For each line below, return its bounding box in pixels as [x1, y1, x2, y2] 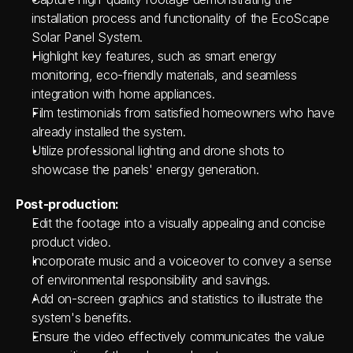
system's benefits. [32, 310, 132, 325]
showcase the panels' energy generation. [32, 162, 259, 177]
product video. [32, 234, 111, 250]
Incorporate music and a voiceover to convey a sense [32, 253, 332, 269]
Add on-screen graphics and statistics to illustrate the [32, 291, 323, 307]
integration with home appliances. [32, 86, 215, 102]
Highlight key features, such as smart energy [32, 48, 277, 64]
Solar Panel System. [32, 29, 143, 45]
